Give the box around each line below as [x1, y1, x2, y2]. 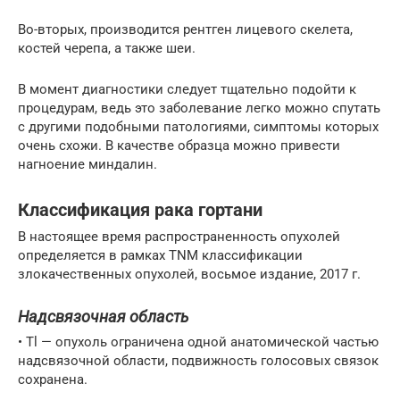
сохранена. [18, 371, 87, 388]
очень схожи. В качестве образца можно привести [18, 137, 340, 154]
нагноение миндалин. [18, 156, 157, 173]
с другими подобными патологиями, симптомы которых [18, 119, 379, 136]
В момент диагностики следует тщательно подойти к [18, 81, 356, 98]
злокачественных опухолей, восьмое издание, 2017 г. [18, 266, 361, 283]
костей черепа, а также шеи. [18, 40, 196, 57]
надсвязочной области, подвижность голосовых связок [18, 353, 379, 370]
